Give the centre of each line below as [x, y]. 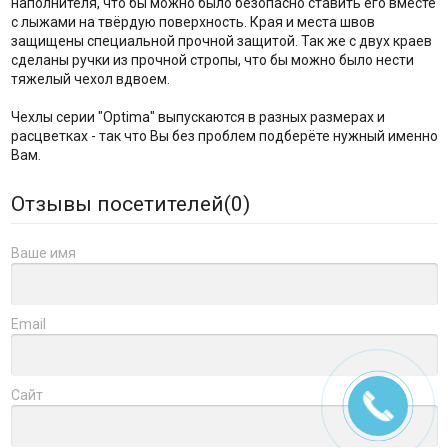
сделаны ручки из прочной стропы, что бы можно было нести [212, 60]
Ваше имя [43, 253]
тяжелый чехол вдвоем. [90, 79]
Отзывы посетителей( [120, 204]
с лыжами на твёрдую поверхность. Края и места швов [192, 22]
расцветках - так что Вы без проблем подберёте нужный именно [224, 136]
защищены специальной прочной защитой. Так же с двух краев [221, 41]
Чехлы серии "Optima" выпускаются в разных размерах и [197, 117]
